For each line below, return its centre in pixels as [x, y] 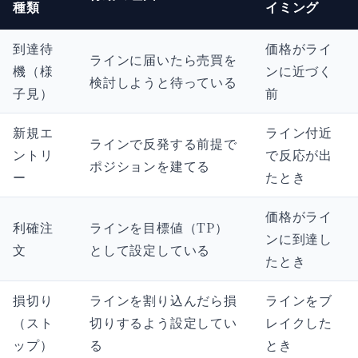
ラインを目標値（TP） [159, 227]
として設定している [150, 250]
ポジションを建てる [150, 166]
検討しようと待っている [163, 82]
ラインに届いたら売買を [163, 60]
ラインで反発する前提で [163, 143]
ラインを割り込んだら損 [163, 300]
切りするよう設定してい [163, 322]
